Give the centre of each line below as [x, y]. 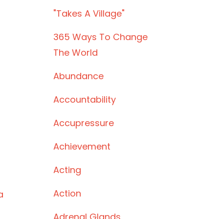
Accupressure [83, 123]
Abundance [78, 76]
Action [67, 193]
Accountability [84, 99]
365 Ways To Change [100, 37]
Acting [67, 170]
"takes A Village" [89, 13]
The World [75, 53]
